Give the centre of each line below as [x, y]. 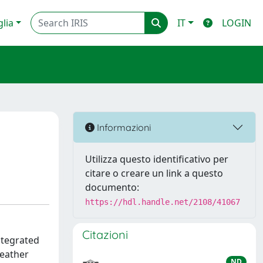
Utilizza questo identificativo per [157, 159]
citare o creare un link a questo [154, 173]
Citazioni [105, 235]
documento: [112, 187]
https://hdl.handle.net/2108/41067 [163, 202]
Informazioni [123, 127]
